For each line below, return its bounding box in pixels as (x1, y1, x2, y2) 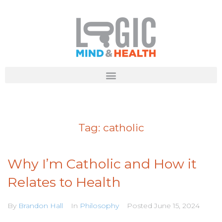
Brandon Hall (18, 201, 63, 210)
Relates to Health (7, 174, 121, 190)
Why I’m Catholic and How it (7, 156, 197, 172)
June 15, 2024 (154, 201, 200, 210)
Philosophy (80, 201, 119, 210)
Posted (127, 201, 154, 210)
